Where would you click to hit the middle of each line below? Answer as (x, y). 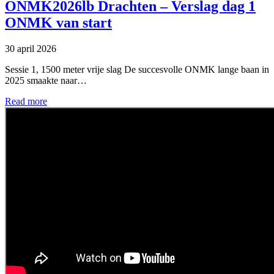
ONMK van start (58, 22)
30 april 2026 (31, 48)
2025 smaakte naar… (46, 80)
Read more (26, 101)
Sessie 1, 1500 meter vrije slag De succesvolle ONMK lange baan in (137, 69)
